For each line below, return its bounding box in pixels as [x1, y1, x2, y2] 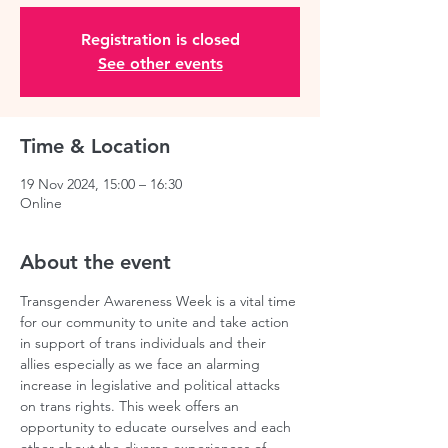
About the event [20, 250, 171, 274]
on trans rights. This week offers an [20, 397, 243, 415]
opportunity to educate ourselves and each [20, 418, 295, 436]
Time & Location [20, 134, 170, 158]
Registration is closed [80, 30, 240, 49]
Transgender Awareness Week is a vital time [20, 292, 300, 310]
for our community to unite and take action [20, 313, 293, 331]
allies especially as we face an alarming [20, 355, 264, 373]
